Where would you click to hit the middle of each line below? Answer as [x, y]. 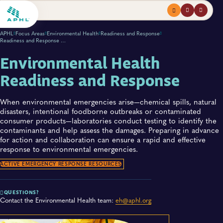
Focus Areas [30, 33]
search [205, 7]
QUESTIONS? [21, 193]
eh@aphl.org [133, 200]
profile [191, 7]
